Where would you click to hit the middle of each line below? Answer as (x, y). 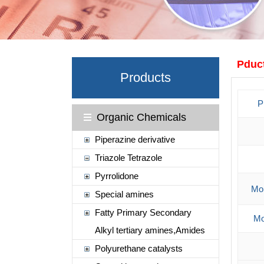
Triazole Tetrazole (128, 158)
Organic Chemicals (141, 117)
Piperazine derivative (135, 139)
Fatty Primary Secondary (143, 212)
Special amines (124, 194)
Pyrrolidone (116, 176)
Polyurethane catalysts (138, 248)
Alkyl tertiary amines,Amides (150, 230)
